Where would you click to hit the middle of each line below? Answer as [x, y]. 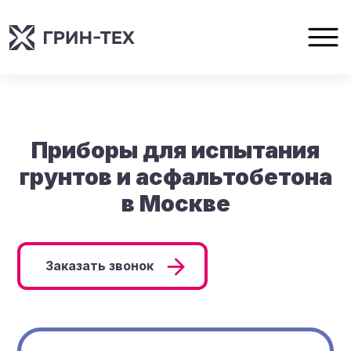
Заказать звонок [100, 266]
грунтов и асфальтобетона [175, 177]
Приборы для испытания [175, 150]
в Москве [175, 203]
